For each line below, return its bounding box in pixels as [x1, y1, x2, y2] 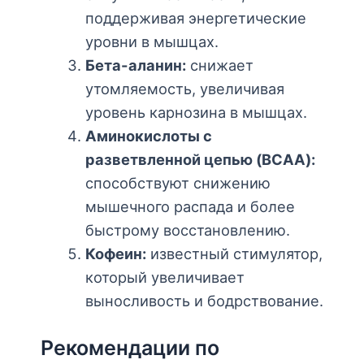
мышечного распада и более [84, 197, 295, 216]
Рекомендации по [41, 335, 219, 360]
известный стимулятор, [145, 245, 323, 263]
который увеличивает [84, 268, 245, 287]
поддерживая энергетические [84, 9, 306, 28]
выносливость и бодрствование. [84, 292, 323, 310]
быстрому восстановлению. [84, 221, 290, 240]
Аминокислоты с [84, 127, 212, 145]
